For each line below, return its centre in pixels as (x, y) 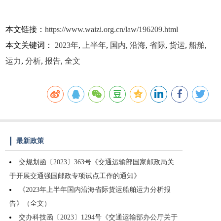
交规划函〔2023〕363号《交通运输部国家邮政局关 (96, 162)
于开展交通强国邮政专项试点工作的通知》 (75, 176)
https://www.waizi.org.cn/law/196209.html (112, 30)
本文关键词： (30, 45)
